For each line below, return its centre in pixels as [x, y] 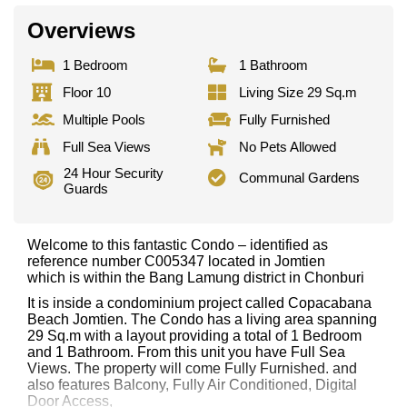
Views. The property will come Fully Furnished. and [192, 368]
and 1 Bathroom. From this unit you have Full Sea [186, 352]
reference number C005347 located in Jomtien [176, 261]
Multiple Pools [104, 120]
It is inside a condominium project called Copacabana [199, 303]
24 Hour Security [114, 173]
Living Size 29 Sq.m [298, 93]
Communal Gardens [300, 178]
